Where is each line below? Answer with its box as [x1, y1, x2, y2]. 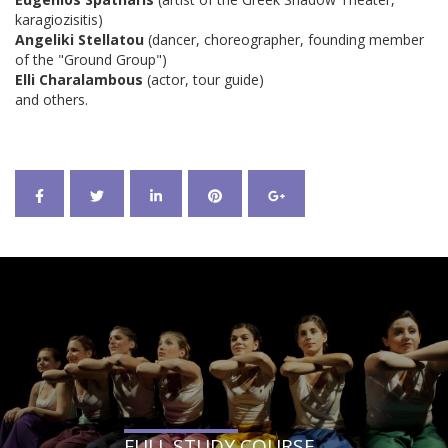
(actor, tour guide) [143, 70, 264, 89]
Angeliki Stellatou [15, 30, 144, 49]
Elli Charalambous [15, 70, 143, 89]
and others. [15, 90, 88, 109]
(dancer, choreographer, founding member [144, 30, 424, 49]
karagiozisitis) [15, 10, 103, 29]
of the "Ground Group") [15, 50, 167, 69]
